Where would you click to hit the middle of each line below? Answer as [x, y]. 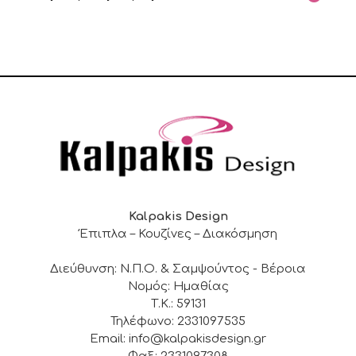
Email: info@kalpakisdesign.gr [178, 339]
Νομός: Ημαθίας [178, 287]
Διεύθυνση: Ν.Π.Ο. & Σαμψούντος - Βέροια [178, 269]
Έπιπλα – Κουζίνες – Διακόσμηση [178, 234]
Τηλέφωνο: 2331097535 [178, 322]
